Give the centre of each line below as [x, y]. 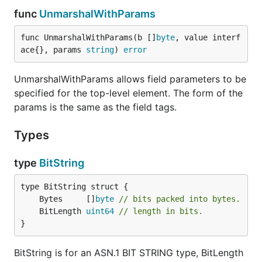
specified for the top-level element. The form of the [128, 93]
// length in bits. [161, 211]
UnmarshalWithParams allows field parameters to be [130, 79]
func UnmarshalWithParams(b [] [88, 37]
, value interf [208, 37]
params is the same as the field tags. [95, 107]
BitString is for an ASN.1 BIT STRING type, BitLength [129, 253]
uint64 [100, 211]
